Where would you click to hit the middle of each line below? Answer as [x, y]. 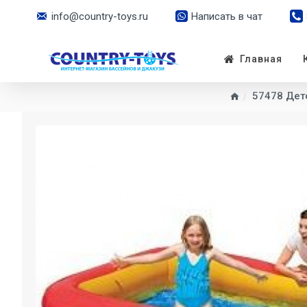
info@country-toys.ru [100, 16]
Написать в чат [227, 16]
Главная [261, 59]
